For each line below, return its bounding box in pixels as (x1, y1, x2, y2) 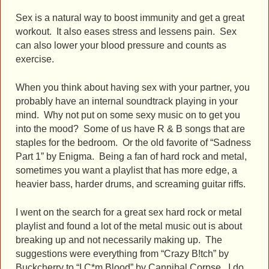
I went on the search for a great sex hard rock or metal (16, 207, 242, 217)
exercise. (16, 54, 54, 65)
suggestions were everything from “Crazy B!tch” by (16, 248, 229, 259)
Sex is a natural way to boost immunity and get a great (16, 13, 244, 23)
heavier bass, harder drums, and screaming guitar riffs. (16, 178, 246, 189)
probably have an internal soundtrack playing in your (16, 95, 238, 106)
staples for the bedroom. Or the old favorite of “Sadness (16, 137, 251, 148)
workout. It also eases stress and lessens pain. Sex (16, 26, 237, 37)
